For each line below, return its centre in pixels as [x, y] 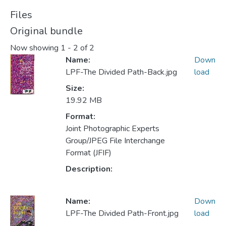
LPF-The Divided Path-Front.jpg [122, 214]
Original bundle [46, 31]
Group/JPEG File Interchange [115, 141]
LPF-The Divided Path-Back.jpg [121, 72]
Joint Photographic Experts [112, 129]
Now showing [35, 48]
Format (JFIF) [88, 153]
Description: [89, 169]
